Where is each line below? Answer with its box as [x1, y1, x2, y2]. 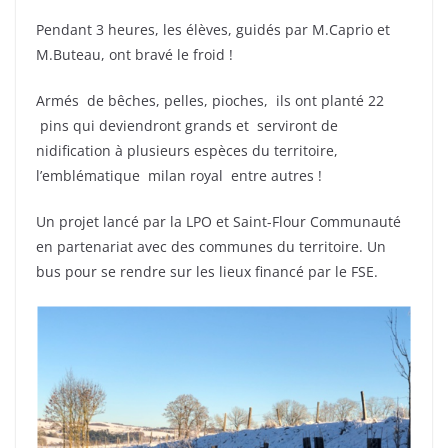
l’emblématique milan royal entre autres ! [36, 166, 322, 185]
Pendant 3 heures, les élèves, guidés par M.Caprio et [36, 20, 390, 39]
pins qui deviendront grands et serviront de [36, 116, 338, 135]
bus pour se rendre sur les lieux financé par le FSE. [36, 262, 378, 281]
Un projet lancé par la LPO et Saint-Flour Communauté [36, 212, 401, 231]
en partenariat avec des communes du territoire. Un [36, 237, 386, 256]
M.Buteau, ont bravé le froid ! [36, 45, 233, 64]
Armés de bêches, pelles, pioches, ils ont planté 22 [36, 91, 384, 110]
